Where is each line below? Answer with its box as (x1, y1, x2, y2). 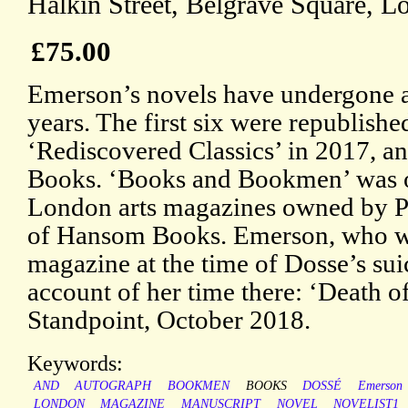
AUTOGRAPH (75, 379, 152, 393)
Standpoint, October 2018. (27, 305, 311, 335)
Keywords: (27, 351, 123, 376)
